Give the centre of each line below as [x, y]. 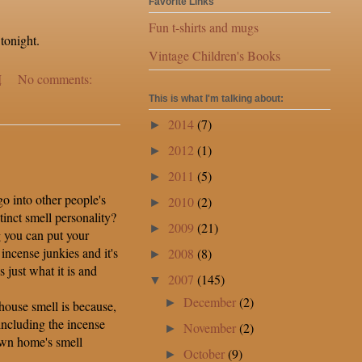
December [212, 301]
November [212, 327]
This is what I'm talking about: [216, 98]
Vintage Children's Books [215, 56]
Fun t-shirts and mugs [204, 27]
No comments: [55, 79]
